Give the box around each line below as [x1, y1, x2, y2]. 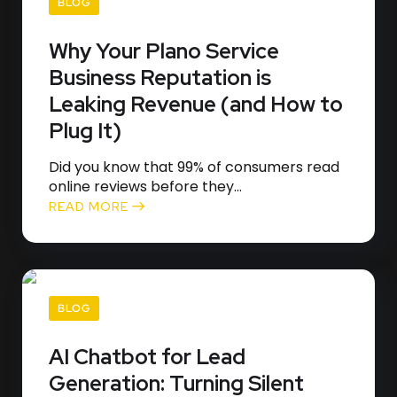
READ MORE [49, 198, 132, 214]
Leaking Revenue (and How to [49, 90, 343, 118]
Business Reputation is [49, 64, 271, 91]
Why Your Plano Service [49, 37, 279, 65]
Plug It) [49, 117, 121, 144]
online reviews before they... [49, 176, 242, 197]
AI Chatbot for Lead [49, 343, 245, 370]
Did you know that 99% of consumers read [49, 157, 339, 177]
